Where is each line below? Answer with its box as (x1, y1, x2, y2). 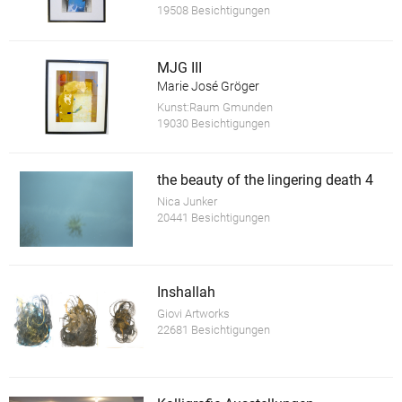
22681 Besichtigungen (156, 323, 270, 337)
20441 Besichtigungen (156, 210, 270, 224)
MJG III (156, 58, 202, 76)
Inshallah (156, 284, 215, 301)
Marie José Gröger (156, 78, 259, 93)
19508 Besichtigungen (156, 4, 270, 18)
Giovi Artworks (156, 307, 230, 321)
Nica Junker (156, 194, 217, 208)
